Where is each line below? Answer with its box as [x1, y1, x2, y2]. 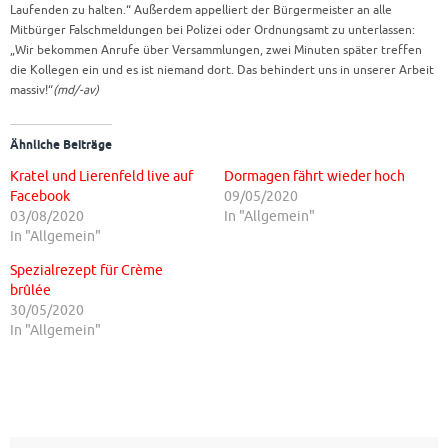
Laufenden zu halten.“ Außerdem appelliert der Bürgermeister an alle [10, 2, 392, 18]
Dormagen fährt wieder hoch [224, 168, 405, 186]
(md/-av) [53, 82, 99, 98]
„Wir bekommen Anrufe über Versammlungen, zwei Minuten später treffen [10, 42, 422, 58]
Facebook [10, 188, 70, 206]
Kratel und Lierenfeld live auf [10, 168, 193, 186]
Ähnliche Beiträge [10, 137, 112, 155]
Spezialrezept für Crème [10, 262, 163, 280]
